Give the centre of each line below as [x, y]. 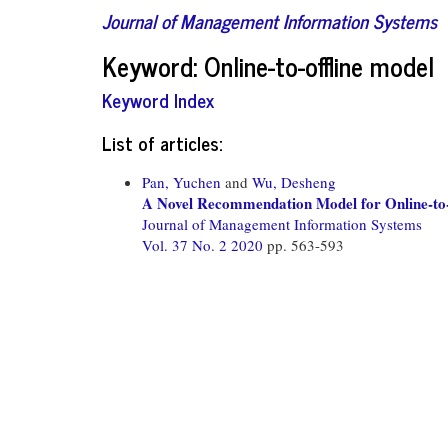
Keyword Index [158, 99]
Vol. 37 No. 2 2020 [204, 244]
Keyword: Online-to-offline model [268, 65]
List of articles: [162, 142]
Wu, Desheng [294, 181]
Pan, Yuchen [181, 181]
